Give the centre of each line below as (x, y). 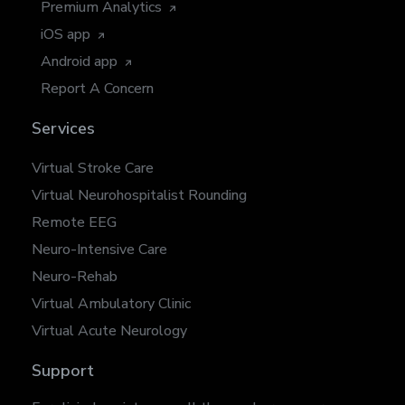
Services (63, 128)
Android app (79, 61)
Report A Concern (97, 88)
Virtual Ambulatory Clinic (111, 303)
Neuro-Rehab (75, 276)
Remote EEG (74, 222)
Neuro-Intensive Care (99, 249)
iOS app (66, 34)
